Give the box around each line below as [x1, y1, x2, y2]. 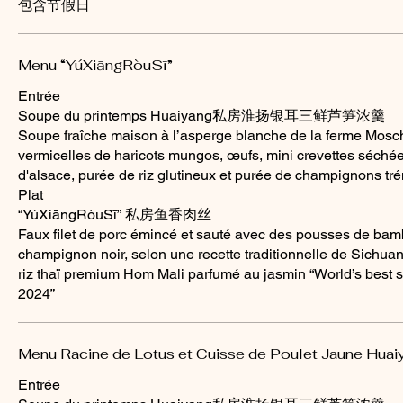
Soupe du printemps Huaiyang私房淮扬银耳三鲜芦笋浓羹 [18, 106, 385, 124]
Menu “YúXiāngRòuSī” [18, 55, 173, 75]
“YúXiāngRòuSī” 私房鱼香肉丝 [18, 205, 211, 223]
